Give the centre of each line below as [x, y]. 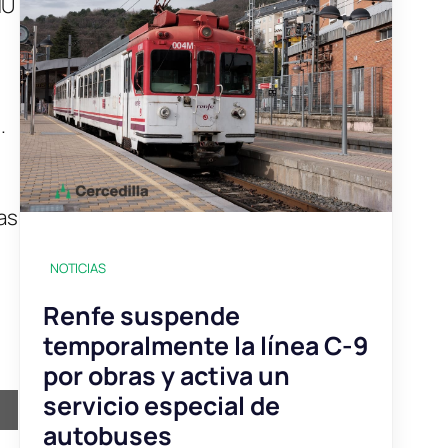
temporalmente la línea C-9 [205, 345]
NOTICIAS [77, 267]
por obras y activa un [166, 375]
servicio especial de [161, 405]
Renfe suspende [141, 315]
